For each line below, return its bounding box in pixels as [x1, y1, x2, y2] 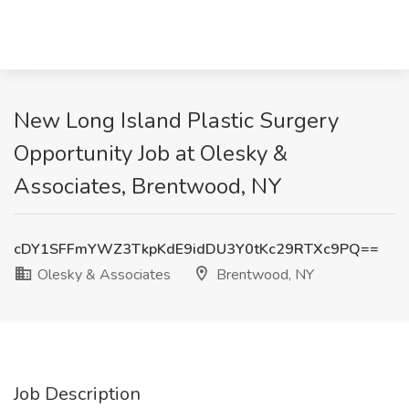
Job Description [14, 382, 141, 406]
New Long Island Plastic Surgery [14, 106, 339, 135]
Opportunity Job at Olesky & [14, 139, 288, 168]
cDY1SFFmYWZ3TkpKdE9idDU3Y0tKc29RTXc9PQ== [14, 239, 379, 259]
